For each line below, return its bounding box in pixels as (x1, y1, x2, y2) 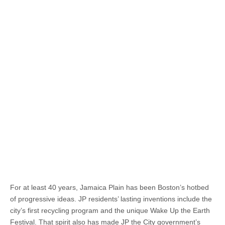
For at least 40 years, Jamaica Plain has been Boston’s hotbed (10, 183, 209, 191)
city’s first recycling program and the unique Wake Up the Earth (10, 206, 210, 214)
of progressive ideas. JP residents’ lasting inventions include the (10, 195, 212, 203)
